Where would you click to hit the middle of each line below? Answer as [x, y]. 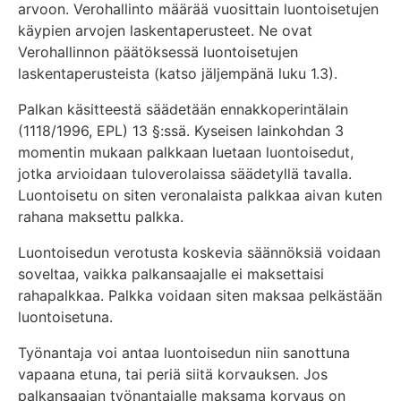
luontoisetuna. [65, 316]
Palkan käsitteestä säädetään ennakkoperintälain [183, 109]
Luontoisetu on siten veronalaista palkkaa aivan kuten [200, 195]
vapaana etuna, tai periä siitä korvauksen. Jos [173, 374]
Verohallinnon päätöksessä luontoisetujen [158, 51]
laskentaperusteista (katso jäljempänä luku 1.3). [178, 73]
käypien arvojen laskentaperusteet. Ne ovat [165, 30]
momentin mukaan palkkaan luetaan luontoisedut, [186, 152]
